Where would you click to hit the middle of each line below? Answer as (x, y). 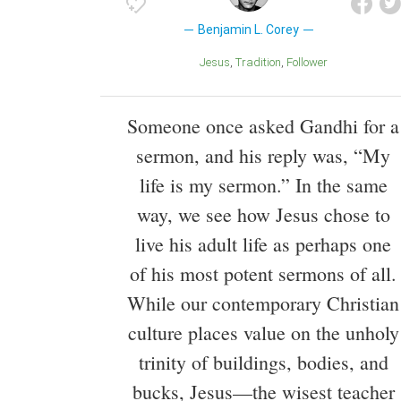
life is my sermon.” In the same (263, 185)
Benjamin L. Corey (249, 30)
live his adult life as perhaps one (263, 244)
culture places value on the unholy (263, 333)
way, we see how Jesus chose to (263, 215)
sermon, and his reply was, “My (263, 156)
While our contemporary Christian (263, 303)
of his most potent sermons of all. (263, 274)
